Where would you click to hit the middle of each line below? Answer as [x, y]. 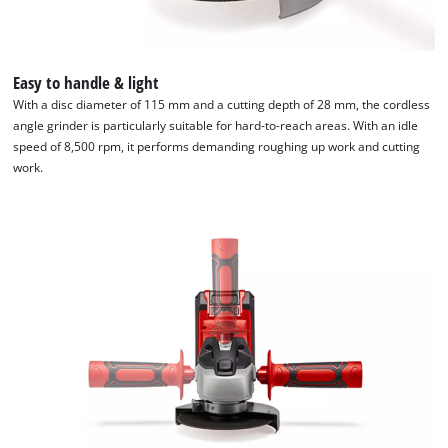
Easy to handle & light [86, 83]
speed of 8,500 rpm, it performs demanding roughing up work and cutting [217, 147]
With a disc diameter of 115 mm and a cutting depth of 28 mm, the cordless [222, 105]
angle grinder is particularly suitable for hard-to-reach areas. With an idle [216, 126]
